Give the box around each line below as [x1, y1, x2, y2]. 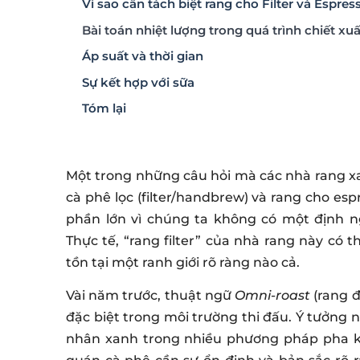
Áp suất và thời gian [82, 48, 203, 63]
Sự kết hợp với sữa [82, 74, 194, 90]
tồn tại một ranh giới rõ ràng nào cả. [66, 254, 300, 270]
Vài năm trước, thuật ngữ [66, 287, 235, 303]
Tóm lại [82, 100, 126, 116]
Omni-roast [235, 287, 311, 303]
